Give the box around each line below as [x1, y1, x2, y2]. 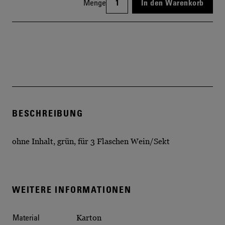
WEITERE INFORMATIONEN [12, 183, 132, 195]
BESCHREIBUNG [12, 107, 83, 119]
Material [13, 212, 40, 222]
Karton [76, 212, 101, 222]
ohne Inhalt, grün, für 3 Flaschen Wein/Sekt [12, 136, 170, 146]
